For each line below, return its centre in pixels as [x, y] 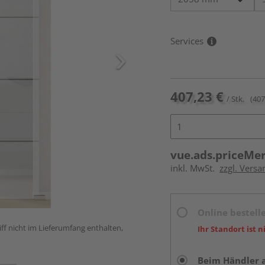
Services [187, 41]
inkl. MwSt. [195, 168]
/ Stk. [236, 99]
